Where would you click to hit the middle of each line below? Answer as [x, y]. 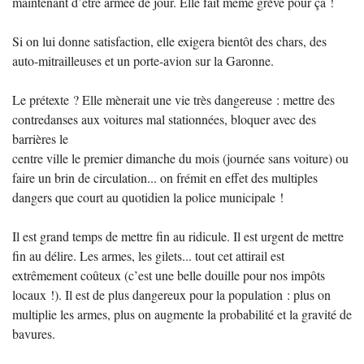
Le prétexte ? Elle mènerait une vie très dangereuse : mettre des [173, 100]
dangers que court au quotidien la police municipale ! [148, 197]
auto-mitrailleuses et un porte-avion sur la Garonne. [143, 61]
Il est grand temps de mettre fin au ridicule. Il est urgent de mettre [178, 236]
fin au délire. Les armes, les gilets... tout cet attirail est [148, 256]
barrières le [40, 139]
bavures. [34, 334]
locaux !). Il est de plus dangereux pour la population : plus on [171, 295]
